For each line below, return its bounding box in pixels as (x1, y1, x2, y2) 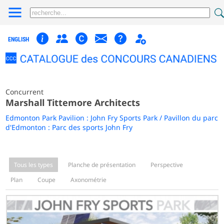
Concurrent (5, 86, 44, 96)
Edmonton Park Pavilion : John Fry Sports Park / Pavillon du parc (5, 112, 218, 122)
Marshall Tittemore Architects (5, 96, 140, 108)
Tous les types (14, 160, 53, 169)
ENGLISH (8, 36, 29, 43)
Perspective (150, 160, 183, 169)
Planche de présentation (68, 160, 136, 169)
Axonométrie (70, 175, 107, 184)
